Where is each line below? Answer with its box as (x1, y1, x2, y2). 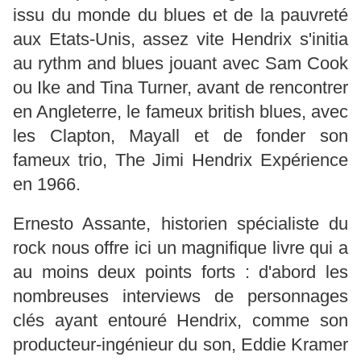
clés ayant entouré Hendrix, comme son (13, 310, 348, 331)
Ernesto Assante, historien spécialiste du (13, 214, 348, 234)
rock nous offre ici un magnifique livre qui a (13, 238, 348, 259)
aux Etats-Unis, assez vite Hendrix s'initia (13, 29, 348, 50)
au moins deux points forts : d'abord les (13, 262, 348, 283)
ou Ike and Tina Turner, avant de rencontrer (13, 77, 348, 98)
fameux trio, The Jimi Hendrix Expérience (13, 150, 348, 171)
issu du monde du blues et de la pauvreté (13, 5, 348, 26)
